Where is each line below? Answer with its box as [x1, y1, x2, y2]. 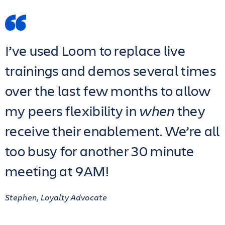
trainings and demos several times [5, 61, 216, 80]
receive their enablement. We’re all [5, 122, 220, 140]
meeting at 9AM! [5, 162, 109, 180]
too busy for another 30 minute [5, 142, 194, 160]
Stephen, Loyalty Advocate [5, 192, 107, 202]
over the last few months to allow [5, 81, 210, 100]
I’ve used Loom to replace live [5, 41, 185, 60]
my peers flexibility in [5, 101, 140, 120]
